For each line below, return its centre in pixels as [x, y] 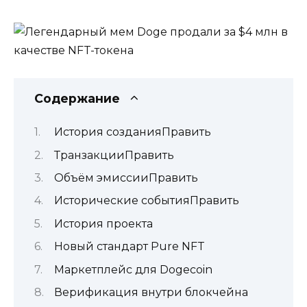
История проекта [103, 223]
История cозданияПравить [133, 132]
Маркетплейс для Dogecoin [133, 269]
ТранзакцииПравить [114, 155]
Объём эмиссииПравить [126, 177]
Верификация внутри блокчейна [151, 292]
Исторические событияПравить [147, 201]
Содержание [77, 98]
